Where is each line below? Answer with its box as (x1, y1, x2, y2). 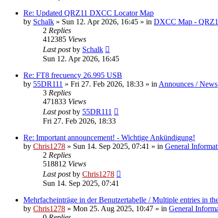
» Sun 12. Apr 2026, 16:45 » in (54, 17, 154, 26)
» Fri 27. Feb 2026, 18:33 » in (63, 79, 159, 88)
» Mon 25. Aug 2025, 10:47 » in (65, 204, 169, 213)
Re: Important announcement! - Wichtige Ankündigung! (23, 133, 195, 142)
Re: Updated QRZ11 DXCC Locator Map (23, 8, 154, 17)
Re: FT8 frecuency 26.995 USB (23, 71, 122, 79)
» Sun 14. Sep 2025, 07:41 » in (65, 142, 165, 150)
